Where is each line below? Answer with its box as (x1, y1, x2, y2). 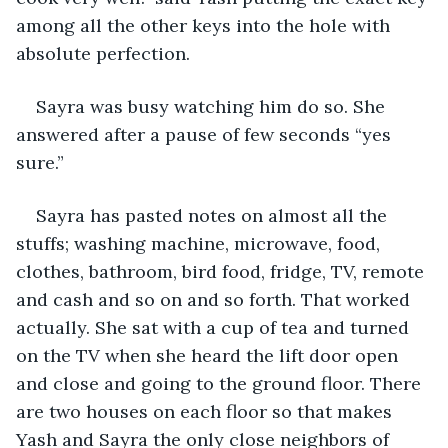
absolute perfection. (16, 41, 190, 65)
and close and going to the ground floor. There (16, 371, 426, 395)
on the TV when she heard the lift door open (16, 343, 403, 367)
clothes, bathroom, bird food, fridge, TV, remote (16, 259, 429, 283)
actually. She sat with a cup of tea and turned (16, 315, 414, 339)
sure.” (16, 150, 69, 174)
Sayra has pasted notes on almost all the (36, 203, 392, 227)
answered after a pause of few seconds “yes (16, 122, 396, 146)
